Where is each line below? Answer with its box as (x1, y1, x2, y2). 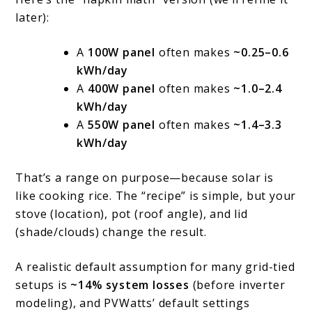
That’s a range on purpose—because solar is (15, 170, 274, 186)
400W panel (88, 81, 156, 97)
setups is (15, 277, 71, 293)
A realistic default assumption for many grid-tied (15, 259, 295, 275)
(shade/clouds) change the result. (15, 224, 207, 240)
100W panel (88, 45, 156, 61)
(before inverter (189, 277, 286, 293)
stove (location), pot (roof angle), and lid (15, 206, 248, 222)
